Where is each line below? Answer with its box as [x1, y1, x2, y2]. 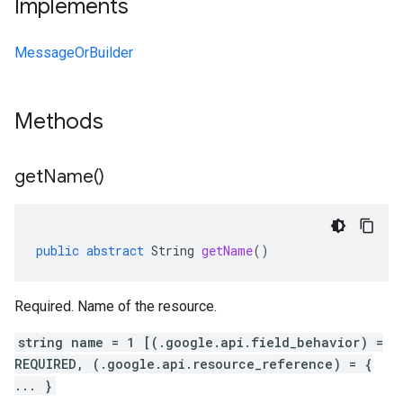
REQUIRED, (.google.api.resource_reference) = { [14, 355, 372, 372]
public [36, 242, 79, 259]
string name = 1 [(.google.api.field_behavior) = [18, 334, 383, 351]
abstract [86, 242, 144, 259]
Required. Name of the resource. [14, 298, 217, 315]
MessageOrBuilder [14, 44, 133, 61]
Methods [14, 108, 109, 135]
